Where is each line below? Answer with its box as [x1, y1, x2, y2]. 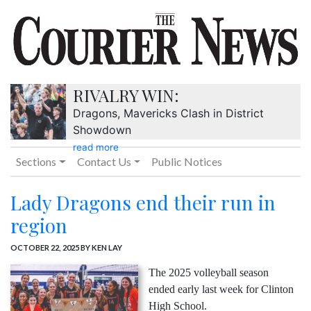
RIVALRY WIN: [73, 84, 179, 107]
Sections [16, 155, 56, 169]
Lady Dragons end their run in [10, 190, 276, 216]
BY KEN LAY [79, 243, 122, 253]
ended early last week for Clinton [148, 283, 294, 296]
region [10, 212, 67, 239]
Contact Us [76, 155, 131, 169]
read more [73, 142, 119, 153]
